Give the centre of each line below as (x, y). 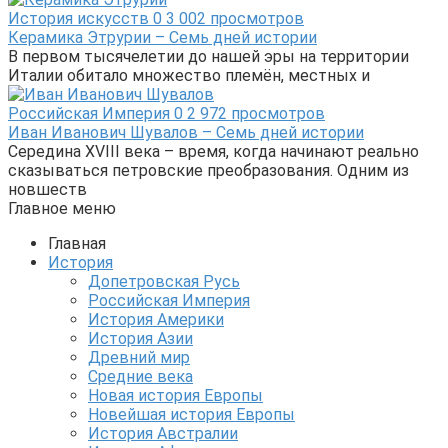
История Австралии (163, 433)
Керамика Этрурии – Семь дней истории (162, 37)
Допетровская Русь (164, 281)
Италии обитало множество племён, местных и (189, 75)
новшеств (47, 189)
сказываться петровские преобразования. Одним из (208, 170)
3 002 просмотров (233, 18)
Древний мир (139, 357)
